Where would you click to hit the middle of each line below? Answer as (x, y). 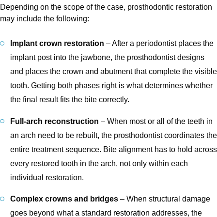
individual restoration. (47, 177)
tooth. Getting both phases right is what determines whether (111, 85)
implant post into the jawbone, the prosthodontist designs (107, 57)
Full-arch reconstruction (54, 121)
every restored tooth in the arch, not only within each (99, 163)
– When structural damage (164, 199)
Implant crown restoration (57, 43)
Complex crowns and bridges (64, 199)
